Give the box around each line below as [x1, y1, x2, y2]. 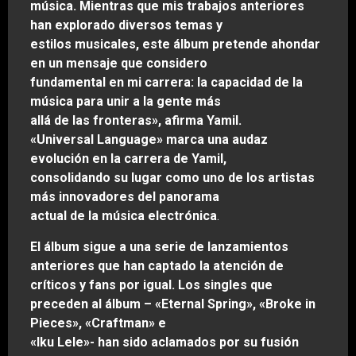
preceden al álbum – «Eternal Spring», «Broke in [30, 296, 315, 311]
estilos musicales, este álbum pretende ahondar [30, 37, 320, 52]
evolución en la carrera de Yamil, [30, 151, 226, 167]
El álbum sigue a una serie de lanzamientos [30, 238, 288, 254]
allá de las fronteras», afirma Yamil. [30, 113, 242, 129]
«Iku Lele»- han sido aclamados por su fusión [30, 334, 299, 350]
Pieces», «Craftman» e [30, 315, 166, 331]
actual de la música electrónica [30, 208, 217, 224]
